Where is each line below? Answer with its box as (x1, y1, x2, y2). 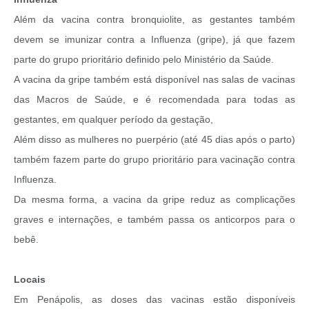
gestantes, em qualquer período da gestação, (14, 114, 213, 126)
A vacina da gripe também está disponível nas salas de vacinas (14, 74, 295, 86)
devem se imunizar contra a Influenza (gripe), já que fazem (14, 34, 295, 46)
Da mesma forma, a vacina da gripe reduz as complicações (14, 194, 295, 206)
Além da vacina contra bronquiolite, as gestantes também (14, 14, 295, 26)
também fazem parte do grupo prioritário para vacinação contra (14, 154, 295, 166)
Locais (14, 274, 46, 286)
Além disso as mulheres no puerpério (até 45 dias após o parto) (14, 134, 295, 146)
